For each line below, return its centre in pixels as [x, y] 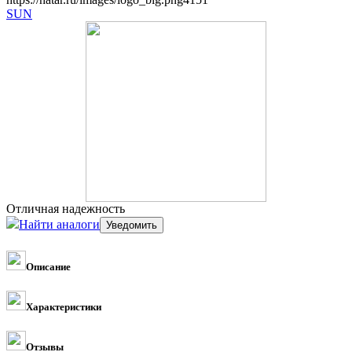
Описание [48, 266]
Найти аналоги [59, 224]
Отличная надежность [66, 208]
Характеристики [64, 306]
